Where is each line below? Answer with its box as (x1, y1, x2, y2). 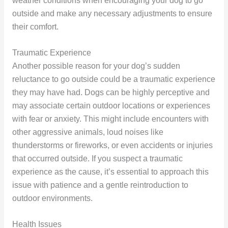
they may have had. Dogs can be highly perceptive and (12, 88, 210, 97)
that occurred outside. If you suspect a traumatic (12, 154, 183, 163)
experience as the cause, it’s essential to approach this (12, 167, 209, 177)
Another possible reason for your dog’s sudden (12, 62, 180, 71)
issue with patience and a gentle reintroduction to (12, 181, 188, 190)
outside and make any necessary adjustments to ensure (12, 9, 212, 18)
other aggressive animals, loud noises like (12, 128, 163, 137)
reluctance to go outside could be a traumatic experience (12, 75, 215, 84)
